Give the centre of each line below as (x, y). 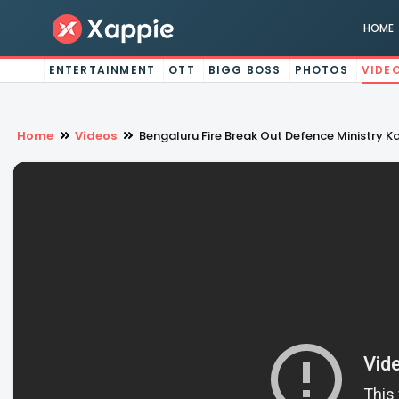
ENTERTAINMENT (102, 70)
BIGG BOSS (244, 70)
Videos (96, 136)
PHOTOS (321, 70)
